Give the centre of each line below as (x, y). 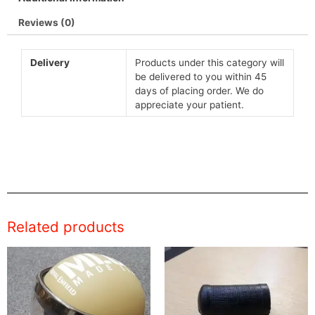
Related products (66, 227)
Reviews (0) (47, 22)
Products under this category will (210, 62)
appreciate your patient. (190, 104)
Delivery (50, 62)
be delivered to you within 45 (201, 76)
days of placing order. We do (200, 90)
